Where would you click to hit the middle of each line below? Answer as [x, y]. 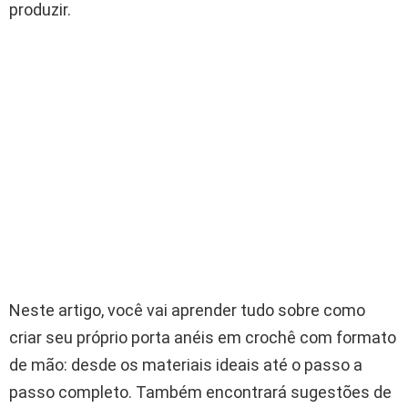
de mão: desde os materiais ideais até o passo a [186, 364]
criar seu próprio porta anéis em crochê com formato [203, 337]
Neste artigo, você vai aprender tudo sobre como [187, 310]
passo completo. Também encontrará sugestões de [200, 392]
